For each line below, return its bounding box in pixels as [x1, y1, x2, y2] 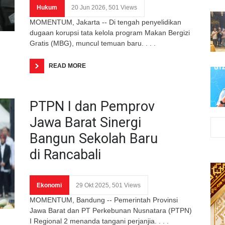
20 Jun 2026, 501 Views [71, 4, 137, 11]
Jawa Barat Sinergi [30, 114, 141, 131]
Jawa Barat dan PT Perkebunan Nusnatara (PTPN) [30, 206, 192, 214]
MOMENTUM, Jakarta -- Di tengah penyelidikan [30, 18, 181, 26]
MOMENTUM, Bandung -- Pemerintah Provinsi [30, 195, 178, 204]
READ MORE [49, 62, 86, 69]
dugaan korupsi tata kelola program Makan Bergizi [30, 28, 190, 37]
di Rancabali [30, 146, 101, 163]
